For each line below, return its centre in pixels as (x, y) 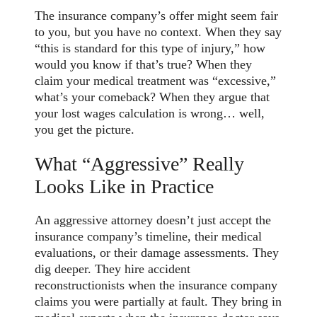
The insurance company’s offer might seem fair (157, 16)
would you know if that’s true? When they (144, 65)
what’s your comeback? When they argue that (152, 97)
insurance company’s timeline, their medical (149, 236)
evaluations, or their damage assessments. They (157, 252)
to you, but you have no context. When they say (158, 32)
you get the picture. (85, 130)
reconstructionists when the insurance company (156, 285)
